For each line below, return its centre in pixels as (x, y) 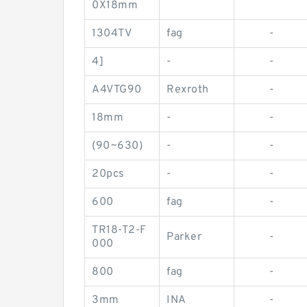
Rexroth (188, 90)
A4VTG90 (117, 90)
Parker (184, 237)
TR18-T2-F (119, 230)
